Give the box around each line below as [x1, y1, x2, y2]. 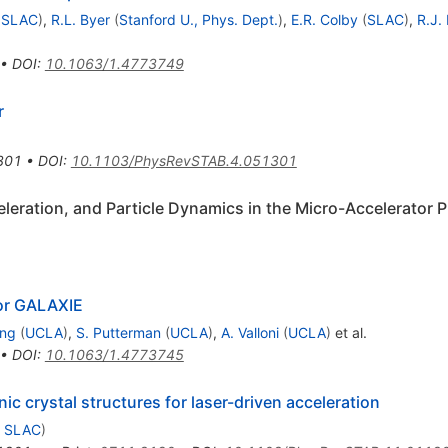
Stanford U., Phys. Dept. [118, 10, 278, 28]
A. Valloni [220, 323, 279, 341]
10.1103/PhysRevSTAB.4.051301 [70, 151, 297, 169]
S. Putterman [75, 323, 161, 341]
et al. [330, 323, 367, 341]
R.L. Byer [50, 10, 110, 28]
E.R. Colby [290, 10, 358, 28]
